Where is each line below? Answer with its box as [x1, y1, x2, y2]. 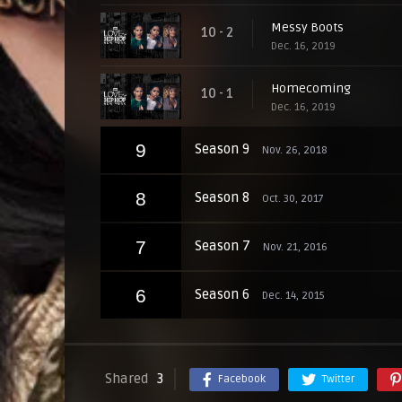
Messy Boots [271, 20, 344, 35]
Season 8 [195, 189, 253, 205]
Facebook [218, 372, 266, 386]
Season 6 [195, 286, 253, 302]
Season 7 [195, 238, 254, 254]
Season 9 [195, 141, 253, 157]
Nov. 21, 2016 [263, 240, 328, 254]
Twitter [322, 372, 354, 386]
